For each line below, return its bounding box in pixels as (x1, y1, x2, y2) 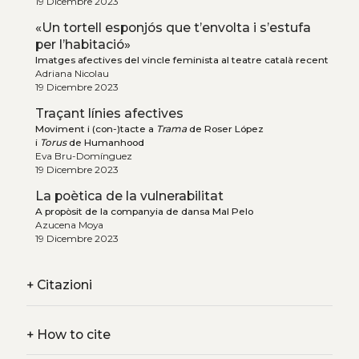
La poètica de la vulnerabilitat (34, 188, 224, 204)
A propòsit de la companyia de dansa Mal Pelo (34, 205, 253, 218)
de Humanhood (68, 136, 144, 149)
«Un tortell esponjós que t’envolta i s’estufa (34, 20, 311, 36)
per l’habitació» (34, 37, 131, 53)
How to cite (33, 327, 111, 343)
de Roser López (188, 123, 264, 135)
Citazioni (33, 277, 92, 293)
